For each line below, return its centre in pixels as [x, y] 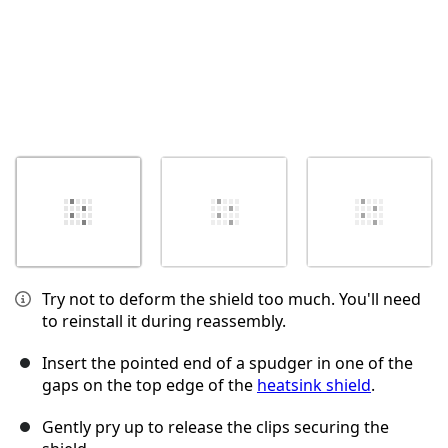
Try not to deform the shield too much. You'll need [231, 299]
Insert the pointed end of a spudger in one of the [227, 363]
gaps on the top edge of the [149, 385]
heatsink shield [314, 385]
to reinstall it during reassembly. [164, 321]
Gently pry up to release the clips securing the [215, 427]
